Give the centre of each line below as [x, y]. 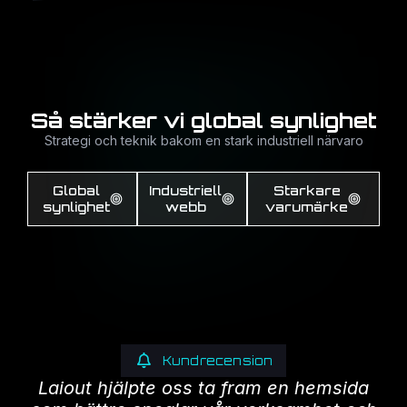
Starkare [307, 190]
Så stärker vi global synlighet [203, 120]
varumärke [307, 206]
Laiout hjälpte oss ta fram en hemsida [203, 387]
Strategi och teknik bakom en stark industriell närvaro [203, 140]
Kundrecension [218, 360]
